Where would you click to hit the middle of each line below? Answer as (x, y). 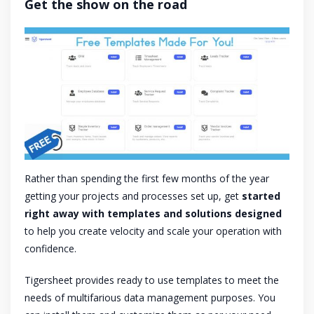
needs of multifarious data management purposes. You (150, 298)
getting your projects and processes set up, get (133, 196)
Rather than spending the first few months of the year (147, 179)
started (261, 196)
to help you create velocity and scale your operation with (153, 231)
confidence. (50, 249)
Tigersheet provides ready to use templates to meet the (152, 280)
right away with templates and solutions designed (153, 214)
